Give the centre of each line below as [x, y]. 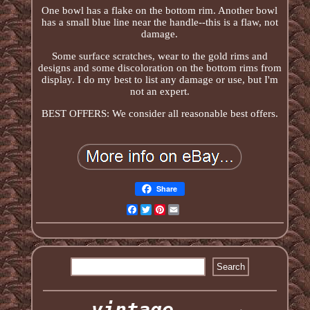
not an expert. [159, 91]
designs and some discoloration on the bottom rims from [159, 67]
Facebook [158, 209]
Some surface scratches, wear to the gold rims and [159, 56]
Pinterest [183, 209]
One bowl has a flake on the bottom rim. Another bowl [160, 10]
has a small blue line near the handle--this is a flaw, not [159, 22]
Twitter [166, 209]
